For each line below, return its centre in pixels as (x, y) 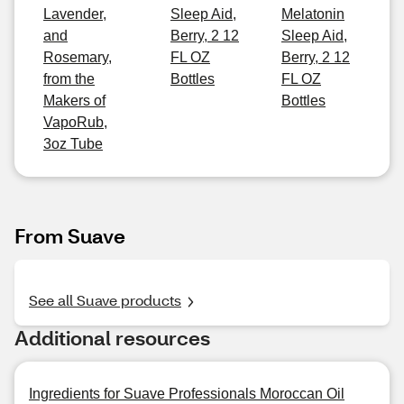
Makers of (74, 101)
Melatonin (313, 14)
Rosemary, (78, 57)
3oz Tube (73, 144)
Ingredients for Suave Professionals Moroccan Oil (187, 394)
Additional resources (112, 338)
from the (69, 79)
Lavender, (75, 14)
